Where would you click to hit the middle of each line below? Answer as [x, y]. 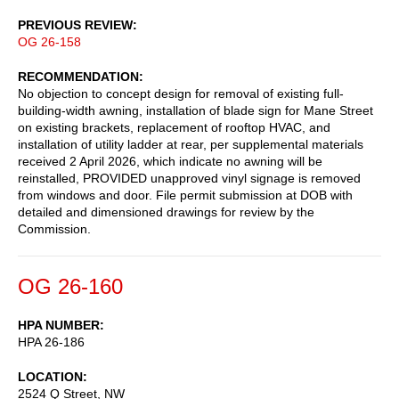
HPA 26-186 [51, 342]
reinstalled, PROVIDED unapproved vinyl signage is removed [189, 178]
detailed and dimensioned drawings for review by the [166, 212]
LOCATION [50, 376]
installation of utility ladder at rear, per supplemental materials [191, 144]
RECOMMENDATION [78, 76]
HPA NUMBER [59, 325]
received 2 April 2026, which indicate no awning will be [170, 161]
